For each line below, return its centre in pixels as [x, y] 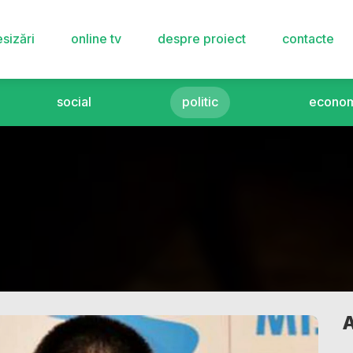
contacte [308, 39]
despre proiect [201, 39]
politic [200, 102]
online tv [96, 39]
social [74, 102]
